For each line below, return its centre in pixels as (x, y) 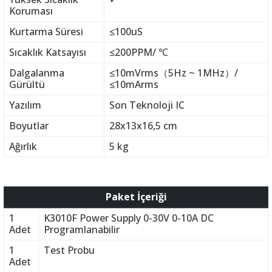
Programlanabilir (81, 229)
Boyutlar (29, 126)
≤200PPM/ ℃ (138, 52)
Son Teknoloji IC (147, 105)
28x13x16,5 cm (143, 126)
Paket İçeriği (136, 197)
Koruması (31, 11)
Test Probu (69, 250)
